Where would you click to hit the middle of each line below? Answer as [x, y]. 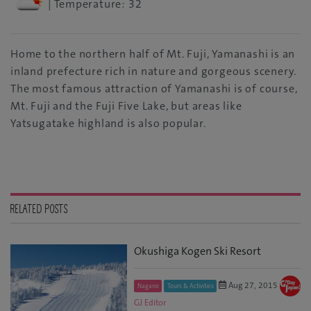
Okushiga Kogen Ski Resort [198, 251]
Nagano [148, 286]
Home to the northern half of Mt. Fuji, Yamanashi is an [153, 53]
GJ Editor [150, 302]
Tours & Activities [190, 286]
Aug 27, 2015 [252, 285]
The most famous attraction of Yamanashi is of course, [154, 88]
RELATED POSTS [39, 209]
